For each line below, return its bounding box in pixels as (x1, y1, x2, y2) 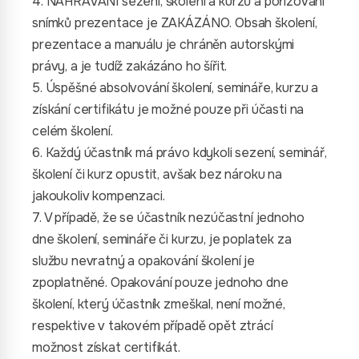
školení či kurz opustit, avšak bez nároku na (32, 166, 282, 183)
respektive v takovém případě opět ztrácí (32, 317, 273, 334)
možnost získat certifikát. (32, 339, 180, 356)
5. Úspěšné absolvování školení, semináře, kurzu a (32, 79, 319, 96)
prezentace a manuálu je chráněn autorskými (32, 36, 295, 53)
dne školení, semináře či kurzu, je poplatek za (32, 231, 292, 248)
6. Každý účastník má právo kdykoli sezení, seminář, (32, 144, 327, 161)
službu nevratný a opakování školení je (32, 252, 255, 269)
